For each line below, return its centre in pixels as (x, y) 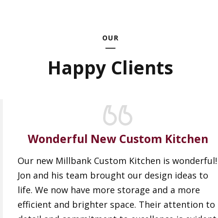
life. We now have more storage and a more (109, 190)
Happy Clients (110, 68)
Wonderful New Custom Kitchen (118, 139)
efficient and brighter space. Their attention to (116, 205)
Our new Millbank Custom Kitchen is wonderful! (117, 161)
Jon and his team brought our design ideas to (113, 175)
